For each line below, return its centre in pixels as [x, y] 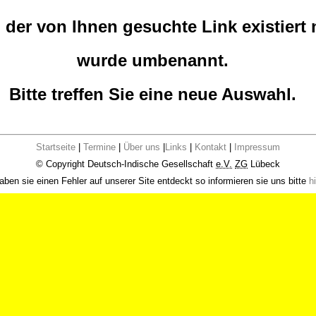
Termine [99, 147]
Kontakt [211, 147]
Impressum [257, 147]
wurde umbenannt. [153, 60]
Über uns [143, 147]
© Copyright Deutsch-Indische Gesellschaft [126, 164]
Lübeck [264, 164]
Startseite [56, 147]
